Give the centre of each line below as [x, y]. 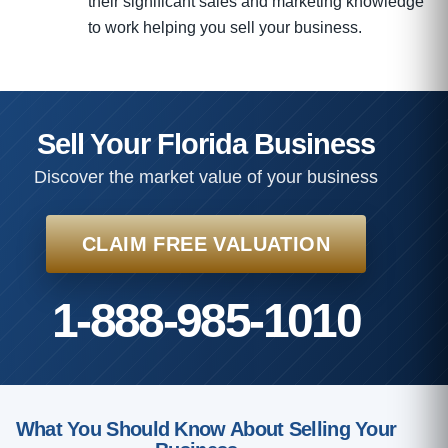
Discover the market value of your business [206, 176]
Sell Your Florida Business [206, 143]
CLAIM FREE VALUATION [206, 243]
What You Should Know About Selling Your [206, 428]
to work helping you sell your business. [225, 27]
